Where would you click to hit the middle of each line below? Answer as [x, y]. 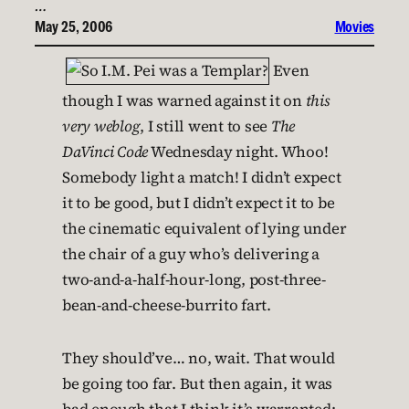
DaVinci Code [105, 152]
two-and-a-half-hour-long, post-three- [194, 280]
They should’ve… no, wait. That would [199, 358]
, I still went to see [205, 126]
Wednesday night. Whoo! [238, 152]
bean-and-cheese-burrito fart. [167, 305]
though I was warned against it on [184, 101]
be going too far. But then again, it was [197, 384]
